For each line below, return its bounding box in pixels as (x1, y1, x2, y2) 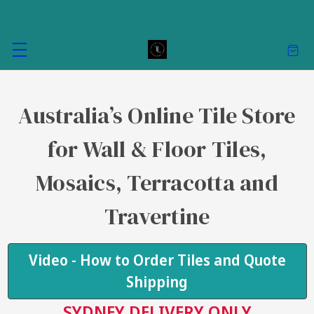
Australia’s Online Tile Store (18, 100, 296, 131)
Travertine (104, 201, 210, 232)
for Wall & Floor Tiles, (47, 134, 267, 165)
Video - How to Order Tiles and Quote (28, 250, 286, 270)
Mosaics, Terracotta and (36, 168, 278, 198)
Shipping (126, 272, 188, 292)
